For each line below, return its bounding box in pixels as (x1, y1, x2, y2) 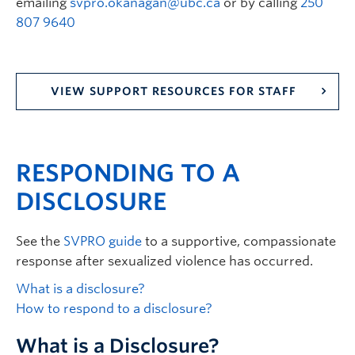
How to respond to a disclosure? (16, 301, 212, 316)
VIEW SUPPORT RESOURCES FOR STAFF (51, 85, 296, 97)
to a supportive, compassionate (142, 234, 336, 249)
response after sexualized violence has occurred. (16, 254, 313, 269)
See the (16, 234, 63, 249)
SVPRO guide (63, 234, 142, 249)
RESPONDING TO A (16, 158, 240, 187)
